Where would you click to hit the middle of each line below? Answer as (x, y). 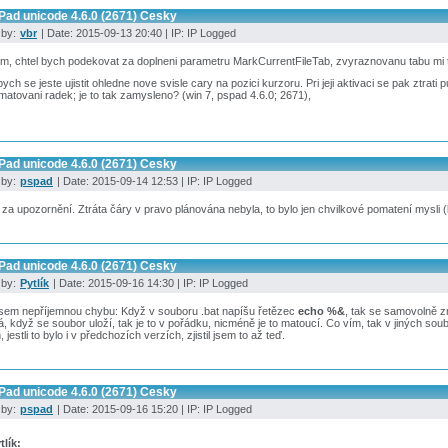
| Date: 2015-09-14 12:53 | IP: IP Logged (153, 181)
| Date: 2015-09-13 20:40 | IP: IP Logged (137, 33)
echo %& (321, 310)
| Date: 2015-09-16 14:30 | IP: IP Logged (149, 282)
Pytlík (34, 282)
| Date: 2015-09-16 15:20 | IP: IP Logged (153, 408)
